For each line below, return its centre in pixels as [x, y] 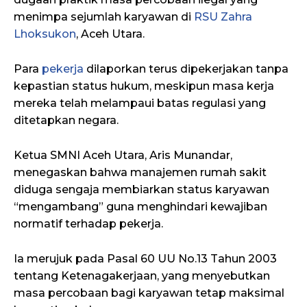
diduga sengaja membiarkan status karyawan [142, 189]
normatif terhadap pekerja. [88, 223]
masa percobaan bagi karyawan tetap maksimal [149, 293]
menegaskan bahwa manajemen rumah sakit [140, 172]
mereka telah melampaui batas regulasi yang [140, 103]
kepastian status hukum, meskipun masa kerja [144, 86]
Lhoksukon [45, 34]
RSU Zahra [223, 16]
